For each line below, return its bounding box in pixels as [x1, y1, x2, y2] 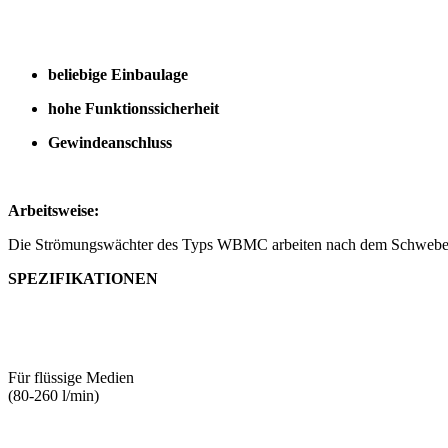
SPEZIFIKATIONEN [8, 270, 158, 287]
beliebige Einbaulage [48, 66, 188, 83]
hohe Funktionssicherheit [48, 100, 219, 117]
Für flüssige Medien [8, 369, 134, 386]
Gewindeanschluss [48, 134, 172, 151]
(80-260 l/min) [8, 387, 99, 404]
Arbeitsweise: [8, 202, 99, 219]
